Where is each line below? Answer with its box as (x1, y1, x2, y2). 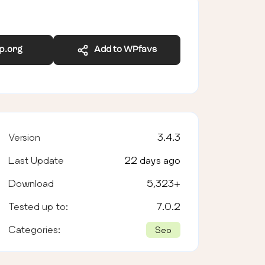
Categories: (8, 223, 60, 235)
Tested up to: (8, 200, 68, 212)
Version (8, 131, 40, 143)
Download (8, 177, 54, 189)
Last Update (8, 154, 64, 166)
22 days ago (124, 154, 180, 166)
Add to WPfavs (88, 45, 157, 54)
